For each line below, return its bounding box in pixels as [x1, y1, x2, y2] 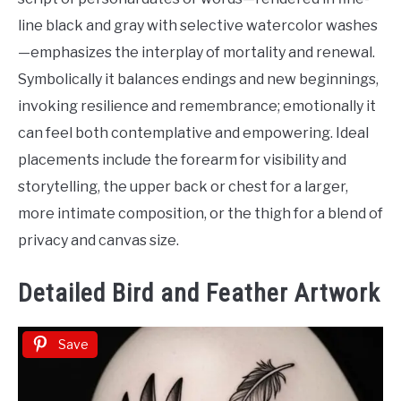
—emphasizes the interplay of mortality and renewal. [18, 43, 375, 61]
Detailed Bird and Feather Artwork [18, 278, 380, 309]
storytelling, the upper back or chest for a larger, [18, 177, 348, 195]
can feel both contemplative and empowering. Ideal [18, 124, 369, 141]
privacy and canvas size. [18, 231, 179, 249]
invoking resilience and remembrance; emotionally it [18, 97, 376, 115]
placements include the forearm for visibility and [18, 150, 346, 168]
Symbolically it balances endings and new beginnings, [18, 70, 379, 88]
